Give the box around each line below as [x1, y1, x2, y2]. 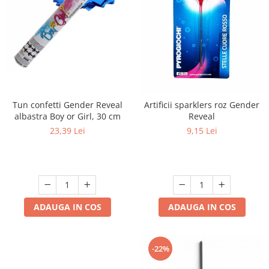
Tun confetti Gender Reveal [12, 98, 122, 110]
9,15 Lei [186, 124, 217, 136]
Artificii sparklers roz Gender [144, 98, 259, 110]
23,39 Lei [49, 124, 85, 136]
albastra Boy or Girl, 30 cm [14, 110, 121, 122]
